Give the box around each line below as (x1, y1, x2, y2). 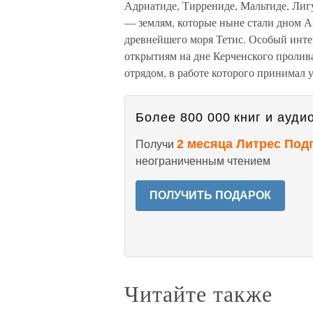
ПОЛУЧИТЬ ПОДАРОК (150, 189, 271, 201)
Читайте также (124, 278, 272, 308)
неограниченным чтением (136, 155, 270, 167)
